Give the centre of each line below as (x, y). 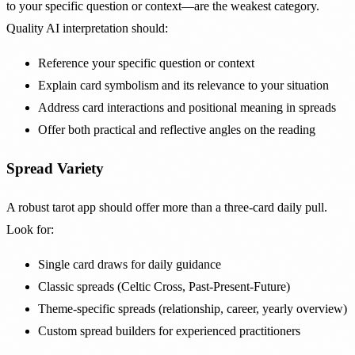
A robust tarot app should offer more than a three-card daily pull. (167, 208)
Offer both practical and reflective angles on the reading (177, 129)
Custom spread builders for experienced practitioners (169, 331)
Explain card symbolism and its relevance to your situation (183, 85)
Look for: (30, 230)
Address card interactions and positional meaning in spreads (187, 107)
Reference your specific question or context (146, 63)
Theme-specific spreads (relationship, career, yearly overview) (193, 309)
